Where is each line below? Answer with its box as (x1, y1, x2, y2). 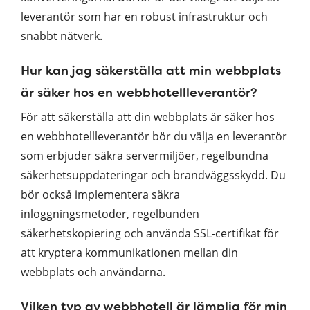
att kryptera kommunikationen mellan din (21, 244, 238, 260)
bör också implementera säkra (21, 186, 180, 202)
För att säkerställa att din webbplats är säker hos (21, 109, 275, 125)
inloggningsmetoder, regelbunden (21, 206, 199, 221)
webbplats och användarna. (21, 264, 165, 280)
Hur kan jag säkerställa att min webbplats (21, 62, 281, 79)
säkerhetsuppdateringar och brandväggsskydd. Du (21, 167, 286, 183)
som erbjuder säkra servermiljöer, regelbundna (21, 147, 268, 163)
